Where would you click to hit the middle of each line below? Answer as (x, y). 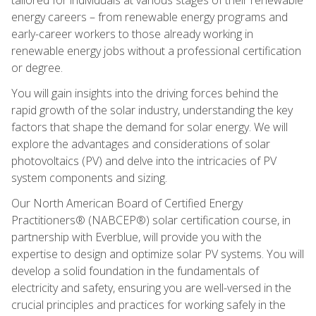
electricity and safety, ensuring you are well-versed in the (151, 287)
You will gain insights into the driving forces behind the (145, 93)
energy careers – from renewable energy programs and (150, 17)
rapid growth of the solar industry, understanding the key (152, 110)
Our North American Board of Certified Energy (127, 203)
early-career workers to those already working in (132, 34)
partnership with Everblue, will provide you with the (136, 237)
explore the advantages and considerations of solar (141, 144)
